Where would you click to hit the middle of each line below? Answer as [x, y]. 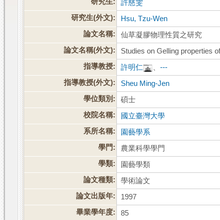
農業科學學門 [143, 149]
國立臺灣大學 [143, 116]
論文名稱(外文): [90, 50]
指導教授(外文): [90, 83]
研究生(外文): [94, 18]
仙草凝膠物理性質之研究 [162, 35]
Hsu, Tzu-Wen [144, 19]
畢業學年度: [96, 212]
